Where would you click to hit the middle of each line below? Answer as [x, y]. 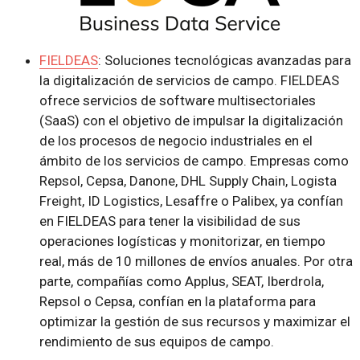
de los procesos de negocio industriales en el [176, 141]
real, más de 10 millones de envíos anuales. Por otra [196, 262]
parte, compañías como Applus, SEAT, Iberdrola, [181, 282]
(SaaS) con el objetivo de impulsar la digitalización [191, 121]
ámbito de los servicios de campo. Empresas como [194, 161]
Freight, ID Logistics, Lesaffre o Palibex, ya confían [191, 201]
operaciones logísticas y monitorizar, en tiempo [182, 241]
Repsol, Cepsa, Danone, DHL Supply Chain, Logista [188, 181]
